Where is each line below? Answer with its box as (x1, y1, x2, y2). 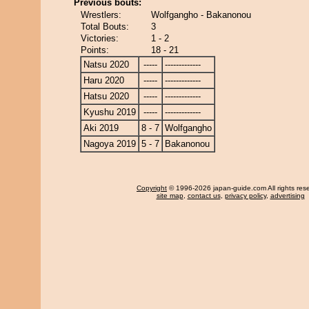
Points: (81, 45, 109, 55)
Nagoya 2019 (83, 139, 136, 149)
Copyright (137, 184, 167, 192)
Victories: (81, 33, 119, 43)
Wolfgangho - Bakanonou (151, 10, 251, 20)
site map (156, 192, 183, 199)
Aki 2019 (83, 123, 119, 133)
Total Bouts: (81, 21, 129, 32)
